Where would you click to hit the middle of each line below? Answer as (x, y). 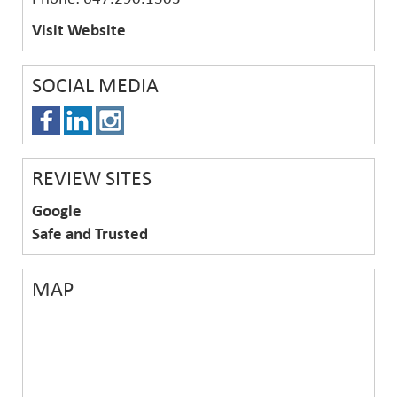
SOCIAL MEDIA (95, 86)
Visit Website (79, 30)
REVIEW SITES (92, 179)
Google (57, 211)
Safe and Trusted (90, 234)
